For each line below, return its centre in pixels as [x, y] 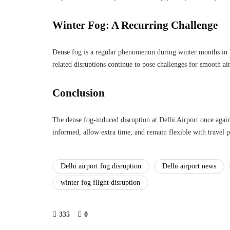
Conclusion [79, 93]
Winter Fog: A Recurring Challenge [135, 25]
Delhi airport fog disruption [101, 166]
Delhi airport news [189, 166]
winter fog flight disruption [100, 183]
